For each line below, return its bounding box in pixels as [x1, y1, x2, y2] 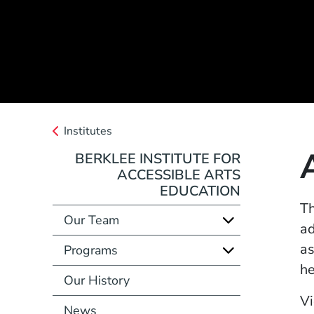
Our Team [63, 211, 119, 228]
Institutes [63, 123, 112, 139]
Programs [63, 241, 118, 259]
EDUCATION [160, 181, 241, 200]
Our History [63, 271, 130, 289]
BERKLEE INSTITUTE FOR [75, 149, 241, 168]
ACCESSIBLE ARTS [117, 165, 241, 184]
